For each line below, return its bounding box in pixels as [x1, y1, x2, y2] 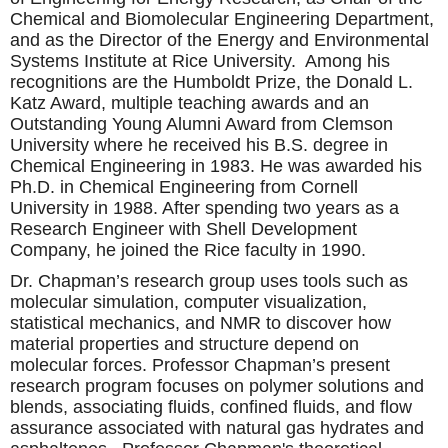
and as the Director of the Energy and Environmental [10, 29, 429, 50]
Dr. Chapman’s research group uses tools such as [10, 270, 408, 291]
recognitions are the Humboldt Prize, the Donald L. [10, 71, 413, 92]
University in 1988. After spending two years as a [10, 197, 399, 218]
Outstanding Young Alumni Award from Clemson [10, 113, 393, 134]
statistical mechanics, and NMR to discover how [10, 312, 391, 333]
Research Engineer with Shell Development [10, 218, 357, 239]
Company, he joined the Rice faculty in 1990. [10, 239, 371, 260]
